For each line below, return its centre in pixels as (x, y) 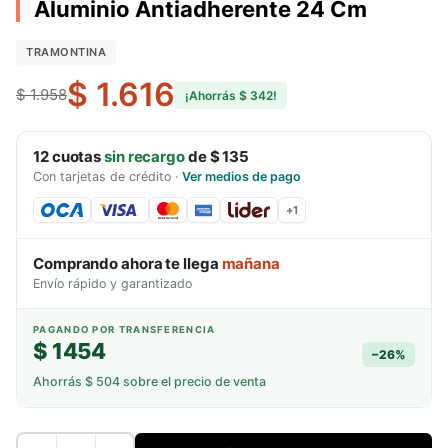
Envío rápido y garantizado (112, 283)
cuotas (76, 156)
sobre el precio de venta (193, 381)
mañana (250, 263)
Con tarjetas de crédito (102, 176)
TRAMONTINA (66, 52)
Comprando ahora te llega (127, 263)
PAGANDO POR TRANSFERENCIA (124, 329)
